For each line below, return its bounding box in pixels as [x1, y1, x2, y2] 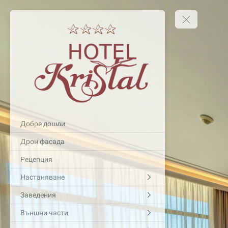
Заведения [20, 190, 56, 199]
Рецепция [20, 155, 52, 163]
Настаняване [20, 173, 65, 181]
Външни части [20, 208, 68, 217]
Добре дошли [20, 119, 65, 128]
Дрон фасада [20, 137, 65, 146]
